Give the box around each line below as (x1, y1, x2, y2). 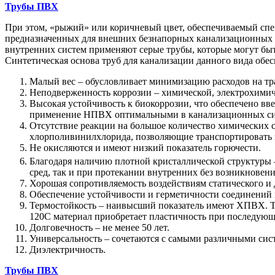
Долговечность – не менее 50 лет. (29, 222, 169, 233)
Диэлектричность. (29, 244, 106, 255)
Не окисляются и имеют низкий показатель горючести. (29, 142, 261, 153)
